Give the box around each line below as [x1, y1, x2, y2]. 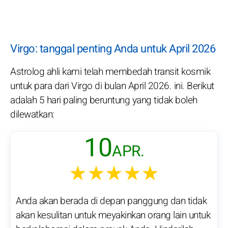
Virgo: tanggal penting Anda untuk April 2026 [10, 41, 215, 58]
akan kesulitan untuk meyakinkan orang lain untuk [16, 208, 210, 223]
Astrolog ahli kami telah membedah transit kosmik [10, 65, 210, 79]
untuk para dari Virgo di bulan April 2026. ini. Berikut [10, 79, 214, 94]
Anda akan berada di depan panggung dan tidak [16, 194, 207, 209]
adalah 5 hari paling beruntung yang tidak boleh [10, 93, 197, 108]
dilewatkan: [10, 107, 54, 122]
